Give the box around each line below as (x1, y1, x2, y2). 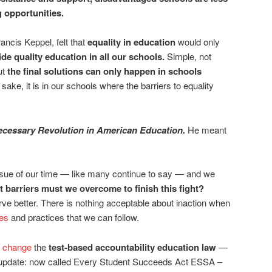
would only (175, 35, 220, 49)
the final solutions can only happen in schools (7, 64, 202, 78)
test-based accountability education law (46, 240, 216, 254)
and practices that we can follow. (8, 211, 139, 224)
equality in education (87, 35, 175, 49)
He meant (188, 123, 226, 136)
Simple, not (165, 50, 211, 63)
